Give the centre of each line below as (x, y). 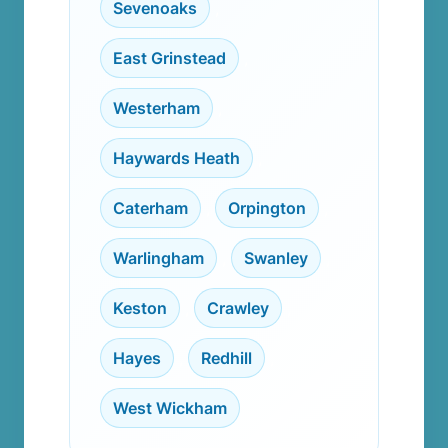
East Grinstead (169, 58)
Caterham (150, 208)
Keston (140, 308)
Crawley (238, 308)
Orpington (267, 208)
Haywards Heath (176, 158)
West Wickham (170, 408)
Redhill (226, 358)
